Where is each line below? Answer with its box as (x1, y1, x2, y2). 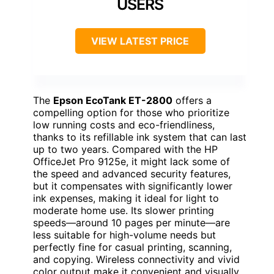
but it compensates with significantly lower (33, 179, 232, 192)
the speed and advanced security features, (33, 167, 231, 180)
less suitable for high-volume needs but (33, 228, 216, 241)
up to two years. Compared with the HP (33, 143, 218, 155)
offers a (172, 94, 212, 106)
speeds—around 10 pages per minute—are (33, 216, 230, 229)
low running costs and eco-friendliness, (33, 118, 215, 131)
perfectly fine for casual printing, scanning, (33, 240, 232, 253)
